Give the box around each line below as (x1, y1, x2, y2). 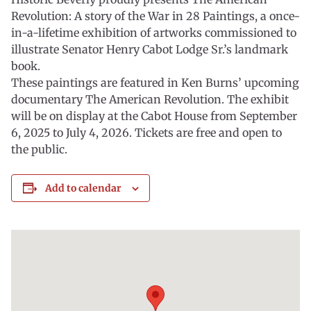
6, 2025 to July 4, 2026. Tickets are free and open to (11, 126, 282, 140)
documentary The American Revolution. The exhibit (11, 92, 289, 106)
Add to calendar (44, 182, 121, 194)
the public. (11, 142, 67, 156)
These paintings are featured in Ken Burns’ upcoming (11, 76, 299, 90)
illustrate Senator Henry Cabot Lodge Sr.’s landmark (11, 42, 288, 56)
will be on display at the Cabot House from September (11, 109, 297, 123)
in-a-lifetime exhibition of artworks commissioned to (11, 26, 296, 40)
